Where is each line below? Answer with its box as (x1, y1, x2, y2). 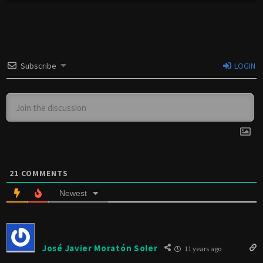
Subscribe (21, 60, 56, 72)
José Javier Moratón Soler (42, 242, 158, 254)
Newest (59, 188, 87, 198)
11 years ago (183, 244, 221, 254)
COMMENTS (19, 168, 68, 179)
